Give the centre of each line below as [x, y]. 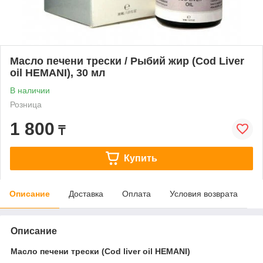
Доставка [86, 193]
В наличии [30, 90]
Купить [140, 158]
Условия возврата [204, 193]
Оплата [136, 193]
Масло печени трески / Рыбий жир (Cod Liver [127, 61]
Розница [26, 104]
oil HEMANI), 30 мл [58, 73]
